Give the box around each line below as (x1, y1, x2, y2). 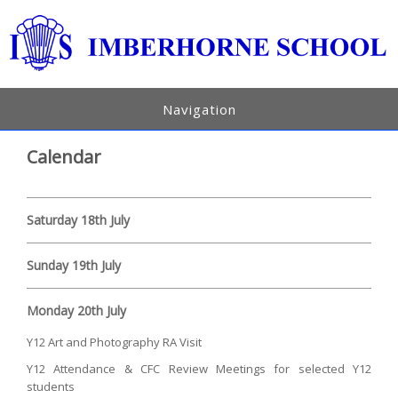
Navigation (162, 99, 236, 118)
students (27, 378, 76, 394)
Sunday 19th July (27, 256, 122, 274)
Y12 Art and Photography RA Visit (27, 333, 203, 350)
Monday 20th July (27, 301, 127, 319)
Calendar (27, 144, 102, 169)
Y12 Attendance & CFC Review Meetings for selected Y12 (27, 360, 371, 377)
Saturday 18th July (27, 211, 131, 228)
